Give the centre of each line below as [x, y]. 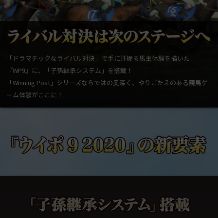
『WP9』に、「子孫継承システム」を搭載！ [70, 71]
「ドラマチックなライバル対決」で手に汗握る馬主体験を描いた [98, 58]
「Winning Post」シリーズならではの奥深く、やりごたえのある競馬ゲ [107, 83]
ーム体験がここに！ [35, 95]
